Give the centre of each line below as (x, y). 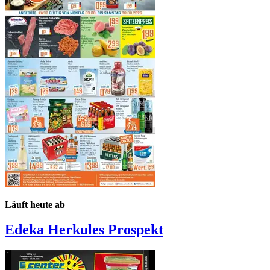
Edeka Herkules (56, 230)
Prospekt (136, 230)
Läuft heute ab (35, 204)
